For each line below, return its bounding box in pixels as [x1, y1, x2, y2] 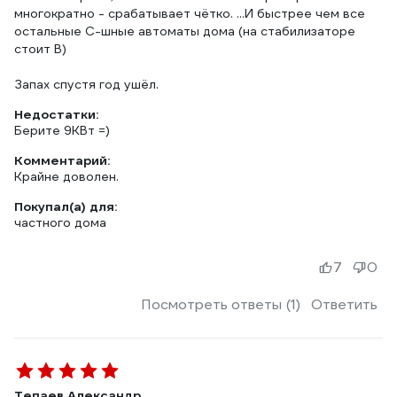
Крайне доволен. [14, 168, 119, 184]
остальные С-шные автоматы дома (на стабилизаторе [14, 23, 355, 39]
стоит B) [14, 41, 66, 57]
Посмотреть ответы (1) [141, 295, 300, 314]
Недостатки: [14, 106, 98, 122]
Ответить [311, 295, 378, 314]
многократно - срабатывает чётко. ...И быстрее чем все [14, 5, 365, 21]
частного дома [14, 214, 106, 230]
